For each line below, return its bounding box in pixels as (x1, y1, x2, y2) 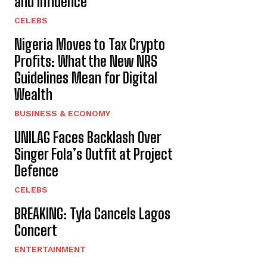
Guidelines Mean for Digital (14, 69, 157, 86)
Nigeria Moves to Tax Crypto (14, 36, 165, 53)
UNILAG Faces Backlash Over (14, 129, 161, 146)
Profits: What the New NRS (14, 52, 157, 70)
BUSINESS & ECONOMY (14, 108, 110, 118)
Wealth (14, 86, 52, 103)
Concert (14, 222, 57, 239)
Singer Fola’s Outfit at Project (14, 145, 172, 163)
